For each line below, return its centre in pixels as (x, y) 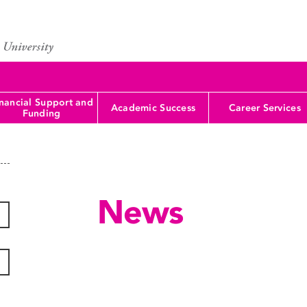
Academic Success (153, 108)
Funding (41, 113)
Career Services (265, 108)
